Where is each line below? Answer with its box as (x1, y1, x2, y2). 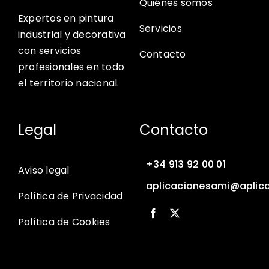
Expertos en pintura (17, 11, 114, 26)
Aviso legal (17, 163, 70, 178)
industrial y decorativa (17, 28, 126, 42)
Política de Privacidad (17, 189, 123, 204)
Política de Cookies (17, 215, 110, 229)
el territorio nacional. (17, 76, 119, 91)
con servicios (17, 44, 82, 58)
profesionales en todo (17, 60, 125, 74)
